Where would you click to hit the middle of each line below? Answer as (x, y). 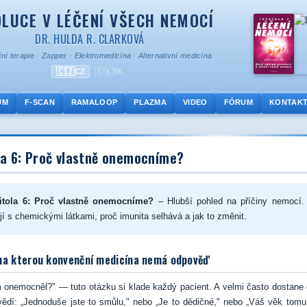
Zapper (54, 56)
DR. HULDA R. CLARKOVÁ (90, 39)
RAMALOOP (94, 102)
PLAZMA (150, 102)
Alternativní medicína (175, 56)
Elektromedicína (103, 56)
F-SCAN (40, 102)
